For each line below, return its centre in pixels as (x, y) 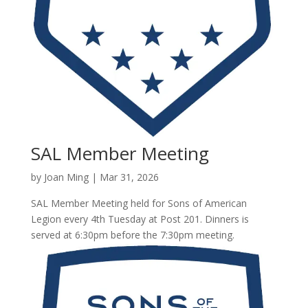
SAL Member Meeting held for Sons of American (139, 203)
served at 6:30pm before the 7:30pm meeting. (132, 234)
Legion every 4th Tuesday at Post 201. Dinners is (140, 219)
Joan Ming (66, 177)
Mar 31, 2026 (129, 177)
